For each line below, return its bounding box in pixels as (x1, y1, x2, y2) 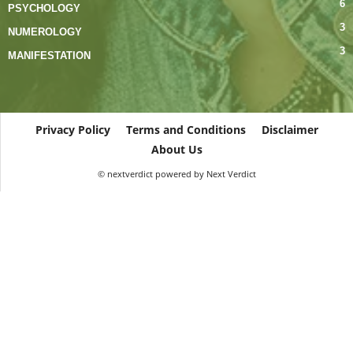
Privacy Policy (35, 121, 110, 137)
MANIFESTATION (8, 49, 91, 61)
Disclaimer (261, 121, 318, 137)
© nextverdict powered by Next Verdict (97, 167, 256, 180)
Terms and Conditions (125, 121, 246, 137)
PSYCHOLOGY (8, 2, 80, 14)
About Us (150, 141, 203, 157)
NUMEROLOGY (8, 25, 82, 38)
